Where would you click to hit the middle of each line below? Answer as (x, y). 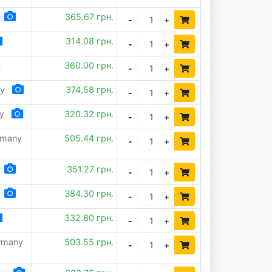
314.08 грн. (90, 41)
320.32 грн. (89, 114)
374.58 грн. (90, 90)
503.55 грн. (89, 242)
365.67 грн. (90, 17)
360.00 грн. (89, 65)
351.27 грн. (90, 169)
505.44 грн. (89, 138)
